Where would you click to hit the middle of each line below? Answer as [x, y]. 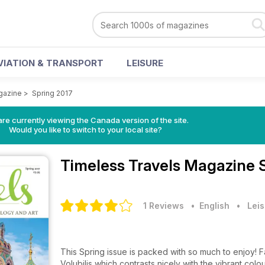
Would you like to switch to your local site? [85, 130]
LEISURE [145, 63]
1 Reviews [164, 206]
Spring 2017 [52, 93]
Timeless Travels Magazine [159, 165]
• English [208, 206]
